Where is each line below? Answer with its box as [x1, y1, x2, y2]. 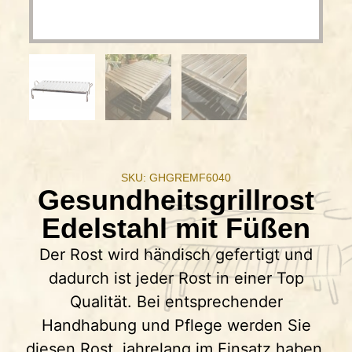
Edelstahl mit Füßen [42, 212, 310, 245]
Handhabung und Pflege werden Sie [41, 316, 311, 335]
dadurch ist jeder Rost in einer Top [48, 269, 304, 288]
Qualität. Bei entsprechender [69, 292, 283, 312]
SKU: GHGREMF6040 [121, 171, 231, 185]
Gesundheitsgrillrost [38, 184, 314, 217]
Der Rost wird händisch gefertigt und [39, 245, 313, 265]
